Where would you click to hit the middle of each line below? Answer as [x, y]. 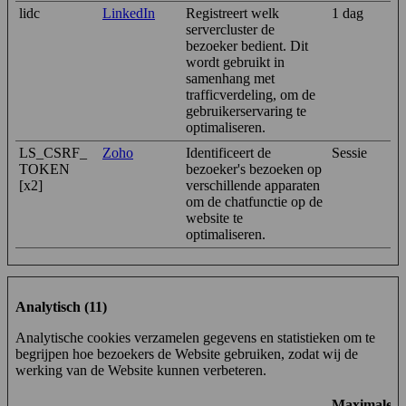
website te [214, 217]
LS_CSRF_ [53, 152]
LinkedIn [129, 13]
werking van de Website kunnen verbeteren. [141, 370]
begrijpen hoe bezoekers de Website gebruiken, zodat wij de [187, 353]
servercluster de [230, 29]
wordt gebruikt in [235, 62]
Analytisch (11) [61, 306]
